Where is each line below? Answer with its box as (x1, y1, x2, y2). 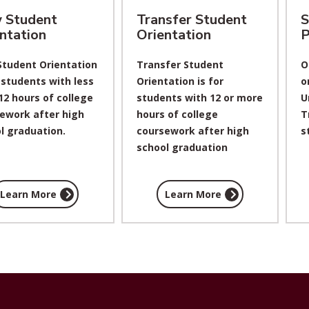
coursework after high (136, 124, 249, 137)
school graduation (136, 141, 228, 154)
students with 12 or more (136, 91, 263, 104)
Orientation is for (136, 74, 223, 88)
